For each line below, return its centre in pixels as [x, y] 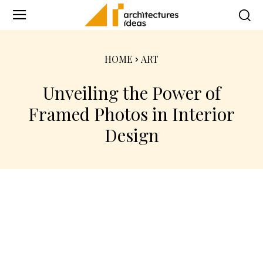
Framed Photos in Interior [131, 114]
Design [131, 135]
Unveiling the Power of [131, 92]
